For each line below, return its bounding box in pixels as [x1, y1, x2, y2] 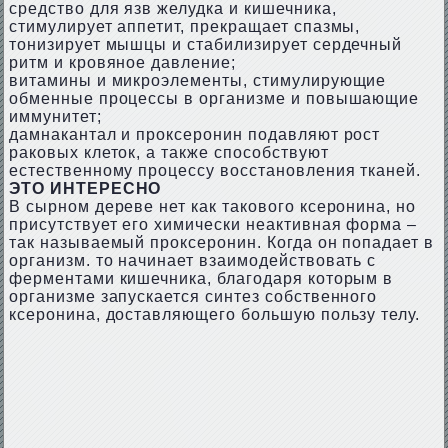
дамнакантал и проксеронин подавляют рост [8, 126, 381, 143]
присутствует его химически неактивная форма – [8, 216, 418, 233]
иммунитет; [8, 108, 102, 125]
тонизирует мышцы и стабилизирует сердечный [8, 36, 403, 53]
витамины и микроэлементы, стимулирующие [8, 72, 387, 89]
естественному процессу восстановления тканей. [8, 162, 422, 179]
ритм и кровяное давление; [8, 54, 236, 71]
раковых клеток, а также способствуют [8, 144, 329, 161]
